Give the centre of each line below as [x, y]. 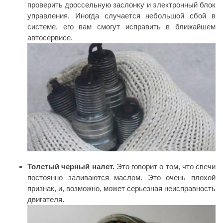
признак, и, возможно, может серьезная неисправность [121, 189]
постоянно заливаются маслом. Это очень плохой [121, 178]
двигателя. [46, 200]
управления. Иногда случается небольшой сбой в [121, 15]
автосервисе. [50, 37]
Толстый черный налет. [72, 167]
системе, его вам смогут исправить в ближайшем [121, 26]
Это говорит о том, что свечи [166, 167]
